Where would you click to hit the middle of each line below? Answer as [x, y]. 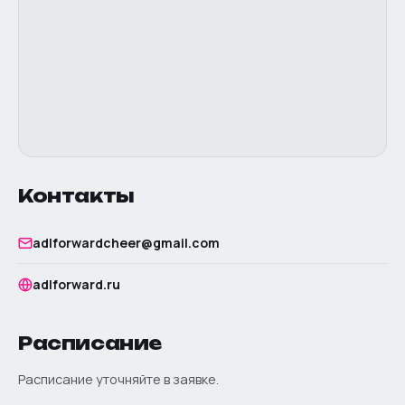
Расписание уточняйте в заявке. [118, 379]
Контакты [76, 196]
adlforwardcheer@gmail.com [126, 243]
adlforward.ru [76, 284]
